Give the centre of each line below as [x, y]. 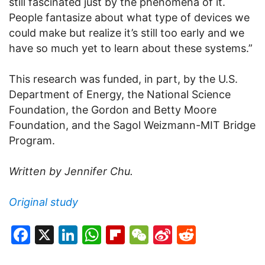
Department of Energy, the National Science [120, 95]
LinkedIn [115, 235]
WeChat [184, 235]
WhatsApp [148, 235]
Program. [32, 141]
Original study [43, 202]
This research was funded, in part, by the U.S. [123, 79]
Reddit [225, 235]
